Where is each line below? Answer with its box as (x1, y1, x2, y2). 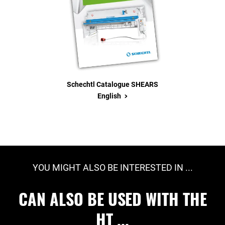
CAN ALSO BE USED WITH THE (18, 186, 207, 210)
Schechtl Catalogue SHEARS (67, 80, 158, 88)
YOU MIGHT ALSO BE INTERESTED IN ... (32, 162, 193, 173)
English (97, 91, 123, 100)
